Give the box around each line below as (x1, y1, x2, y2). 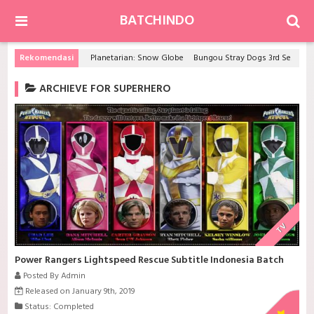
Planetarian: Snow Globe (90, 51, 184, 65)
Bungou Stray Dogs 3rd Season (193, 51, 292, 65)
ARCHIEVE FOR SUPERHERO (36, 81, 172, 97)
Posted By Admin (21, 268, 86, 283)
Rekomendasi (20, 51, 74, 65)
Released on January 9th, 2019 (23, 284, 135, 299)
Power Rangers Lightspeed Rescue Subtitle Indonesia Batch (15, 252, 285, 268)
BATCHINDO (120, 10, 194, 32)
